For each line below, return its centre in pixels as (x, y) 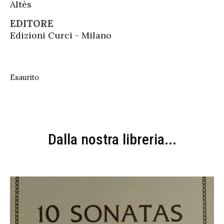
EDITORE (32, 23)
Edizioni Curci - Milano (61, 35)
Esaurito (24, 77)
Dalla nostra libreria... (112, 139)
